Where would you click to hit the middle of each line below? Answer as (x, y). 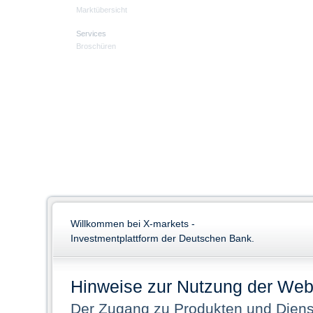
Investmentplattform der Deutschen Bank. (162, 238)
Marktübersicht (102, 10)
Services (91, 34)
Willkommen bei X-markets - (133, 224)
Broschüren (96, 46)
